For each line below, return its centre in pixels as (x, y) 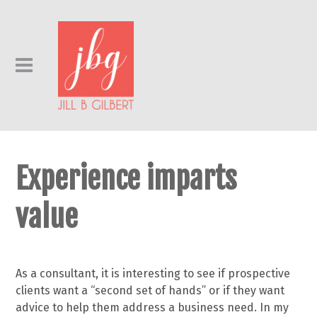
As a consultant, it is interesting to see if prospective (153, 273)
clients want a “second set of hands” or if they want (150, 290)
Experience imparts (126, 178)
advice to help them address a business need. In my (152, 307)
